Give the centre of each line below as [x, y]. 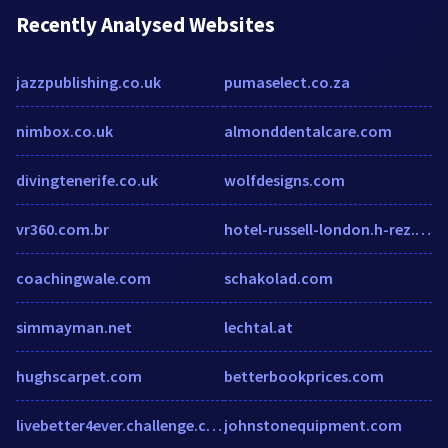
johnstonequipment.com [313, 424]
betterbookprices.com [304, 375]
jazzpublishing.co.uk [88, 81]
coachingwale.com [83, 277]
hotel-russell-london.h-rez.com [423, 228]
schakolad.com [278, 277]
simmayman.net [74, 326]
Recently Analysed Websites [145, 24]
